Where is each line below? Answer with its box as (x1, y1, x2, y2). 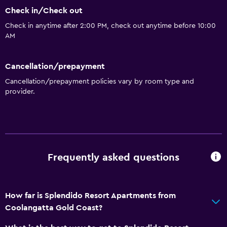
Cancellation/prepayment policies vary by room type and (5, 78, 194, 85)
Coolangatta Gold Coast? (5, 203, 102, 212)
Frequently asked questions (48, 153, 179, 163)
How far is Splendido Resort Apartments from (5, 191, 176, 200)
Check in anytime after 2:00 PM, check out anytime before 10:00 (5, 22, 216, 30)
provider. (5, 88, 35, 95)
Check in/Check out (5, 7, 83, 15)
